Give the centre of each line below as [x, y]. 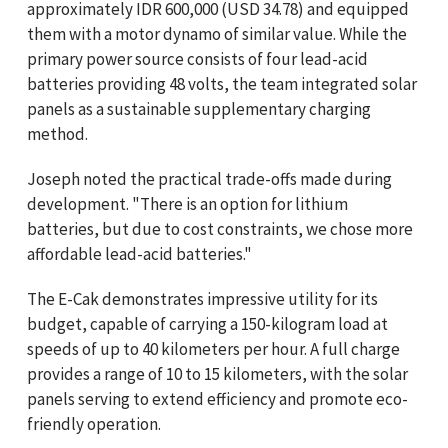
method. [57, 133]
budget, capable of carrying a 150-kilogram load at [207, 323]
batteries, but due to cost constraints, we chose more [220, 228]
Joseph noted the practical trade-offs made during [209, 178]
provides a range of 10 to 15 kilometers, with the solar [217, 373]
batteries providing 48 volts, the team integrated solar [222, 83]
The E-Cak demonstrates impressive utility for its [202, 298]
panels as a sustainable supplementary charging [199, 108]
